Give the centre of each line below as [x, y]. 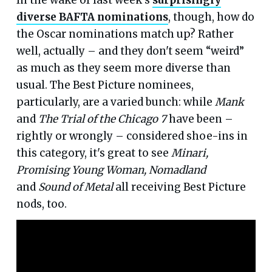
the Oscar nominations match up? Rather [125, 34]
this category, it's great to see [93, 153]
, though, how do [211, 17]
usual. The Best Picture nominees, [105, 85]
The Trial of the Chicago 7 [102, 119]
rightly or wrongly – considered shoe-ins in [132, 136]
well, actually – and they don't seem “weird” [130, 51]
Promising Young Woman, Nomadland [111, 170]
